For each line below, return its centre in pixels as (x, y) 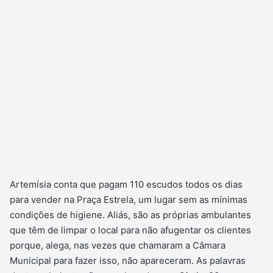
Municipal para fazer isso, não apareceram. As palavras (128, 261)
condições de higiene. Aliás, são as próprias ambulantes (130, 215)
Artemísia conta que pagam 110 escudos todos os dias (126, 185)
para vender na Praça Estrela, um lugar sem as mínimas (129, 200)
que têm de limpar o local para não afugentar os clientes (130, 230)
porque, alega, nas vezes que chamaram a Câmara (118, 246)
